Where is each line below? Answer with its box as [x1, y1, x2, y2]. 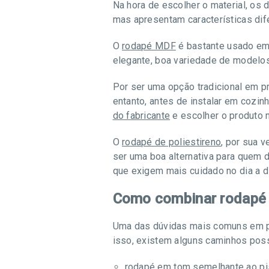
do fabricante [112, 110, 171, 121]
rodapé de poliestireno [122, 136, 222, 148]
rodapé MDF [122, 40, 176, 52]
